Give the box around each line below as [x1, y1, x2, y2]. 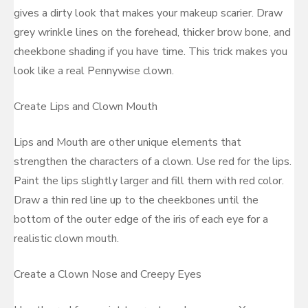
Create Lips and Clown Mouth [14, 99, 157, 114]
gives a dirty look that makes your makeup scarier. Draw [14, 5, 283, 21]
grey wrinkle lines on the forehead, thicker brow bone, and [14, 25, 291, 40]
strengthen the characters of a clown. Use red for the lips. [14, 154, 291, 169]
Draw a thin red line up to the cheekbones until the [14, 192, 258, 208]
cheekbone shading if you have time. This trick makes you [14, 44, 287, 59]
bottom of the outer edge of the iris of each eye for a [14, 212, 268, 227]
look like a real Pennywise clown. [14, 63, 174, 78]
